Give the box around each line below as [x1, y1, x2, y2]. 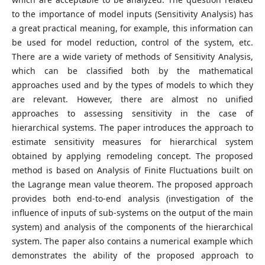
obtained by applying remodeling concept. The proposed [11, 150, 254, 162]
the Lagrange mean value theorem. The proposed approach [11, 179, 254, 190]
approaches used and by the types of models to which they [11, 79, 254, 91]
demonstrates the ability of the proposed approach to [11, 250, 254, 261]
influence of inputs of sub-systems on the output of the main [11, 207, 254, 219]
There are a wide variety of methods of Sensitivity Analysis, [11, 51, 254, 63]
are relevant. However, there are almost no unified [11, 93, 254, 105]
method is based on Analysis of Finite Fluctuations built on [11, 164, 254, 176]
